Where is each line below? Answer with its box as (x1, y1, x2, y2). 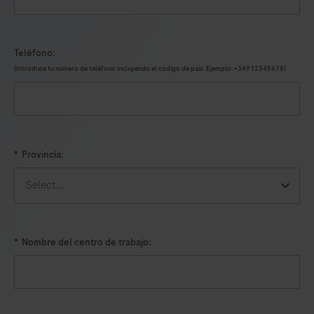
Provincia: (22, 147, 63, 161)
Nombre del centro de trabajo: (22, 235, 151, 249)
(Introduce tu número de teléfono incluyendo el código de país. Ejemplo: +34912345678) (14, 64, 286, 74)
